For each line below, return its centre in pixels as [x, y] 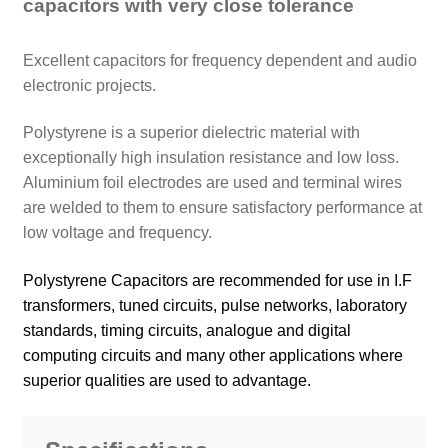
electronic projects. [89, 85]
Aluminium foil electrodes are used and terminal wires [212, 183]
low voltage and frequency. [117, 233]
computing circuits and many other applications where [212, 355]
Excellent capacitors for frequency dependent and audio [219, 60]
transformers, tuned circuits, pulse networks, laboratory [214, 305]
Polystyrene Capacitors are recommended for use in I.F [217, 280]
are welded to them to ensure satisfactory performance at [222, 208]
